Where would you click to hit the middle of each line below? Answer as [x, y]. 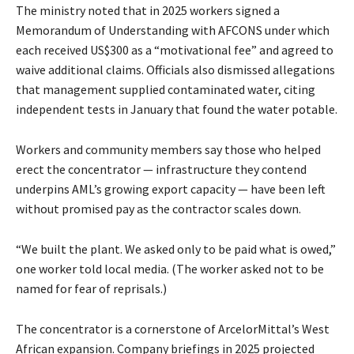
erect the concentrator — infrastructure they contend [161, 169]
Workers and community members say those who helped [168, 150]
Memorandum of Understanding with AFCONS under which [173, 30]
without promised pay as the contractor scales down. [158, 209]
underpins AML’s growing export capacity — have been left [171, 189]
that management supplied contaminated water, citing [166, 90]
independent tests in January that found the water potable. [177, 109]
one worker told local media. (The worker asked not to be [170, 269]
